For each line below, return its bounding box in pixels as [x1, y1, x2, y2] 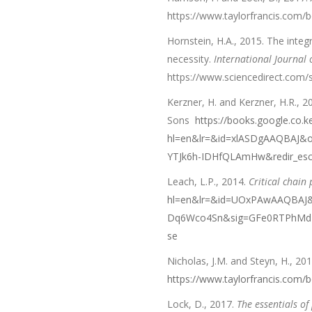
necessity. [166, 52, 214, 65]
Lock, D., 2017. [166, 297, 237, 311]
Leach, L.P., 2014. [166, 175, 249, 188]
